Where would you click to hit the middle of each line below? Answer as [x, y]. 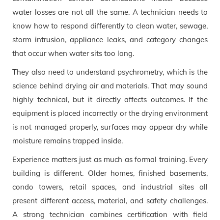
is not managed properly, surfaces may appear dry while [110, 127]
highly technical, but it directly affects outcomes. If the [110, 99]
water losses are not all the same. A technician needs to [110, 12]
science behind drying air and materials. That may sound [110, 85]
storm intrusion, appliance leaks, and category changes [110, 39]
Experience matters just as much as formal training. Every [110, 159]
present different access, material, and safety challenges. [110, 200]
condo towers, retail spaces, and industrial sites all [110, 187]
